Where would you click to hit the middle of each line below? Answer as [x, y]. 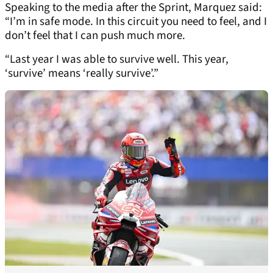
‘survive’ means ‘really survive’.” [82, 73]
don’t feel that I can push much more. [95, 35]
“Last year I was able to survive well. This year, [117, 59]
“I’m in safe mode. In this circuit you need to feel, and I [136, 21]
